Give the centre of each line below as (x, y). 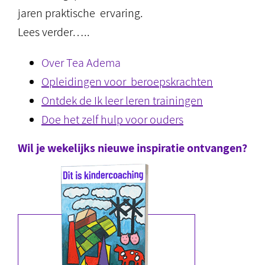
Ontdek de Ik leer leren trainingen (122, 101)
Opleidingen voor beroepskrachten (127, 82)
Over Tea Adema (81, 63)
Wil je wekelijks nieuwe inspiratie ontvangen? (132, 148)
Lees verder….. (54, 32)
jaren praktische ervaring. (80, 13)
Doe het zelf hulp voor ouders (112, 120)
